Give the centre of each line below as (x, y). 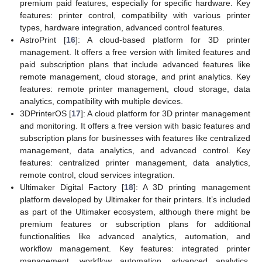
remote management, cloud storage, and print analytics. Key (135, 77)
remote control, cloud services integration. (98, 175)
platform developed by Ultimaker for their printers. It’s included (135, 200)
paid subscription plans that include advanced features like (135, 65)
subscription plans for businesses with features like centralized (135, 138)
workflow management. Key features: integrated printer (135, 249)
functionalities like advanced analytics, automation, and (135, 237)
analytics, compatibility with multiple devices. (102, 101)
